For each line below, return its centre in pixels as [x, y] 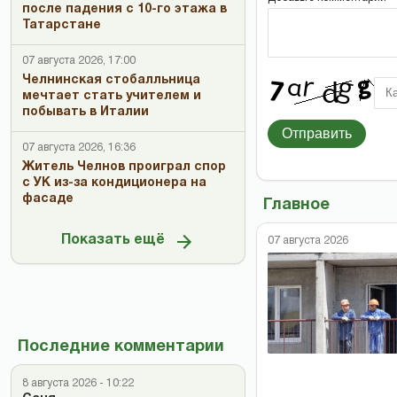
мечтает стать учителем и [112, 96]
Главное [296, 205]
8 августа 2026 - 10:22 [78, 383]
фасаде [48, 199]
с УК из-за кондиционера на [114, 183]
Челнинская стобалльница [111, 80]
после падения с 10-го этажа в [125, 9]
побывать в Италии [86, 112]
